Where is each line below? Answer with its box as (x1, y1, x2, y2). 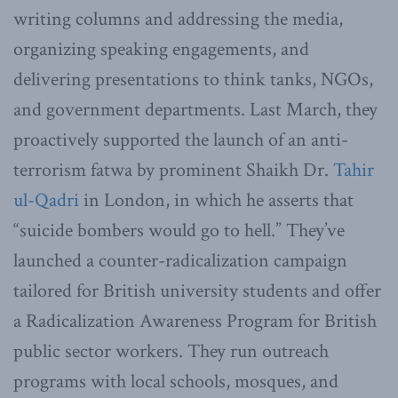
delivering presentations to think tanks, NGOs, (13, 66, 373, 92)
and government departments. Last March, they (13, 96, 378, 123)
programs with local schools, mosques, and (13, 368, 338, 394)
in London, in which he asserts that (84, 187, 354, 213)
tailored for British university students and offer (13, 277, 381, 304)
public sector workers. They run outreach (13, 338, 329, 364)
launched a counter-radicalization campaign (13, 247, 347, 274)
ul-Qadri (13, 187, 84, 213)
